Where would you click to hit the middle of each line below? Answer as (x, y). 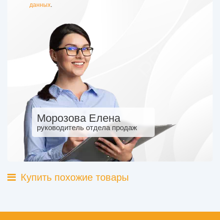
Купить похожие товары (75, 177)
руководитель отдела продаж (87, 127)
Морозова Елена (79, 117)
